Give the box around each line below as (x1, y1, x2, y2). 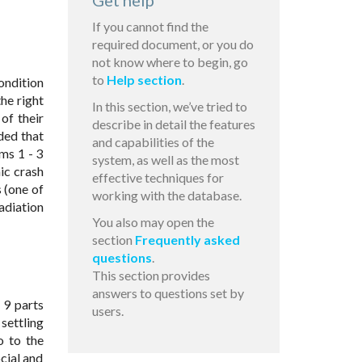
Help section (106, 72, 182, 88)
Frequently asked (134, 232, 240, 248)
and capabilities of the (91, 134, 214, 150)
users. (91, 303, 124, 319)
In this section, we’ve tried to (91, 99, 247, 115)
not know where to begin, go (91, 54, 248, 70)
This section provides (91, 267, 210, 284)
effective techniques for (91, 170, 224, 186)
